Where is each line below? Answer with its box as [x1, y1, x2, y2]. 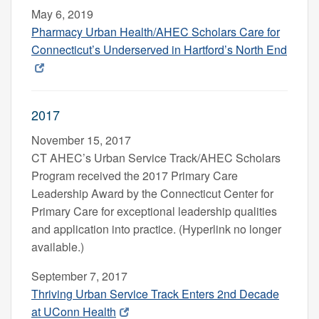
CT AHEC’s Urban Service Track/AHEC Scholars [31, 149, 281, 166]
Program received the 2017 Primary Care [31, 167, 238, 184]
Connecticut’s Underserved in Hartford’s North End [31, 41, 287, 58]
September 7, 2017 [31, 267, 127, 284]
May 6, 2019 [31, 5, 93, 22]
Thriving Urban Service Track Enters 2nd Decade [31, 285, 279, 302]
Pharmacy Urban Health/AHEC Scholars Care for [31, 23, 280, 40]
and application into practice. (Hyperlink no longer [31, 220, 281, 237]
